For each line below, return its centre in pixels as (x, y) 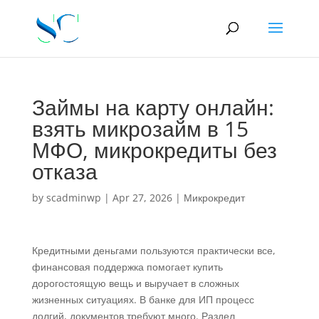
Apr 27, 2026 (142, 198)
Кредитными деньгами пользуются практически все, (153, 250)
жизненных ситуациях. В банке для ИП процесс (143, 299)
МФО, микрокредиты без (154, 150)
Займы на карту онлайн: (153, 107)
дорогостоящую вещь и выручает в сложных (135, 283)
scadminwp (73, 198)
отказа (64, 171)
